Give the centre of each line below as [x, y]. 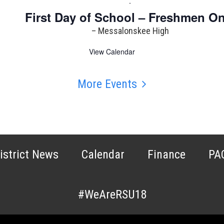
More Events [107, 84]
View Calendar [112, 52]
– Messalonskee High [130, 31]
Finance [166, 155]
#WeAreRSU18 [112, 195]
